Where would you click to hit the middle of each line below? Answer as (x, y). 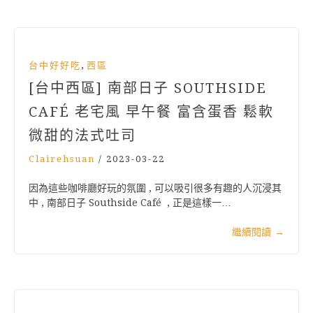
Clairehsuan (62, 159)
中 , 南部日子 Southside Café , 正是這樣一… (130, 203)
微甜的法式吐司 (82, 136)
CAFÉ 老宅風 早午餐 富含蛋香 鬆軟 (151, 112)
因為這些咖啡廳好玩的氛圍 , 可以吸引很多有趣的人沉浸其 (155, 188)
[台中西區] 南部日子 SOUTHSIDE (148, 88)
